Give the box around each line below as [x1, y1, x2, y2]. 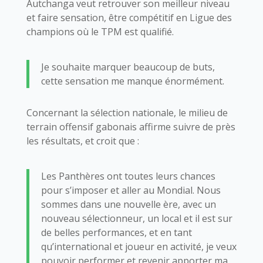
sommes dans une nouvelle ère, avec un [41, 197, 216, 211]
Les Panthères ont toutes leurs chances [41, 169, 215, 183]
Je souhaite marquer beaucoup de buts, [41, 60, 215, 73]
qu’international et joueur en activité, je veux [41, 240, 237, 253]
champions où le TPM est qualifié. [26, 25, 174, 38]
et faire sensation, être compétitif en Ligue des [26, 11, 232, 24]
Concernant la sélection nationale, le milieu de [26, 106, 228, 119]
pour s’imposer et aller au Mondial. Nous [41, 183, 221, 197]
